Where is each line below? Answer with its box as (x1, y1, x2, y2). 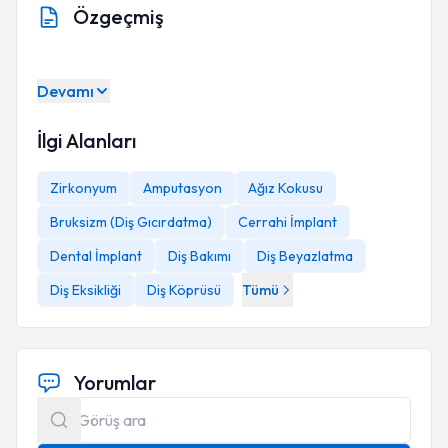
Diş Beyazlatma (257, 247, 353, 265)
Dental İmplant (50, 247, 142, 265)
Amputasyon (143, 179, 222, 197)
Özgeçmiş (73, 4, 164, 29)
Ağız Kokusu (248, 179, 323, 197)
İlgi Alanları (37, 128, 136, 153)
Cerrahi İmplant (238, 213, 337, 231)
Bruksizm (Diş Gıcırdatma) (50, 213, 212, 231)
